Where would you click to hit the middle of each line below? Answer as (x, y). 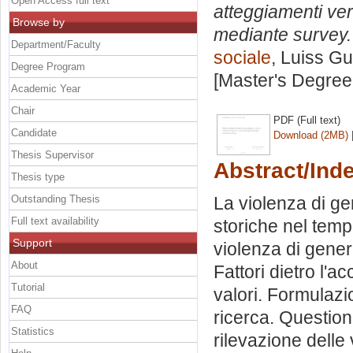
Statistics (33, 331)
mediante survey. (282, 35)
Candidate (34, 132)
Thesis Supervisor (52, 154)
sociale (242, 58)
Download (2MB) (311, 135)
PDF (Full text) (307, 120)
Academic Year (46, 88)
